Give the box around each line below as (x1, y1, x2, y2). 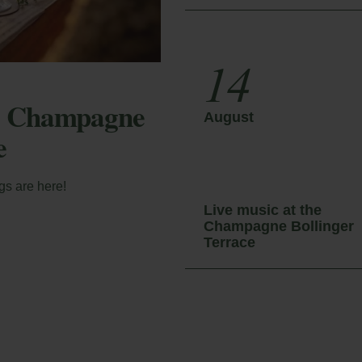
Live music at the (204, 202, 322, 218)
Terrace (204, 234, 255, 250)
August (204, 109, 254, 125)
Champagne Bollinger (204, 218, 354, 234)
